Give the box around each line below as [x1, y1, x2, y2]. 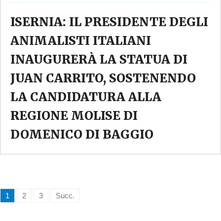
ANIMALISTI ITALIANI [10, 33, 151, 49]
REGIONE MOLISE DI [10, 108, 138, 124]
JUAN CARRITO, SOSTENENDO [10, 71, 196, 86]
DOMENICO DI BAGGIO [10, 127, 153, 143]
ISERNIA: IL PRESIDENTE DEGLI [10, 14, 208, 30]
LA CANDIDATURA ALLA [10, 89, 161, 105]
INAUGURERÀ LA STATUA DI [10, 52, 187, 68]
